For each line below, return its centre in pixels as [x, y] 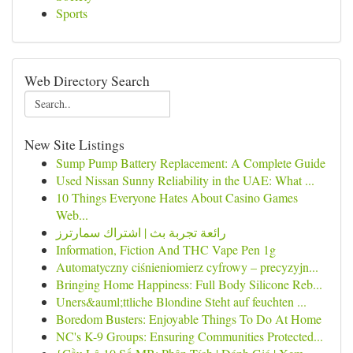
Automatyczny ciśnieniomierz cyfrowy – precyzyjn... [187, 267]
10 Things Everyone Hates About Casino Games [177, 197]
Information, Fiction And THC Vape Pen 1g [166, 249]
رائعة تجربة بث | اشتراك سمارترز [141, 232]
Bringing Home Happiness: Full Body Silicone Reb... [189, 284]
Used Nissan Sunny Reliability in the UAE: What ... [185, 180]
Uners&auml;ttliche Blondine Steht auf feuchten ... [181, 301]
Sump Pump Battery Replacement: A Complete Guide [191, 163]
